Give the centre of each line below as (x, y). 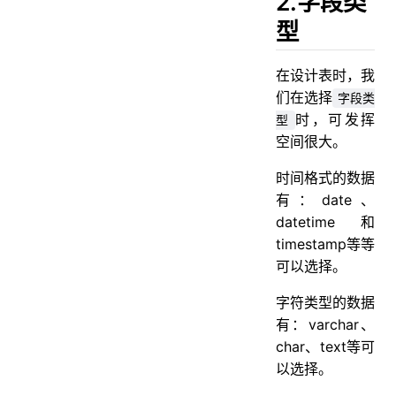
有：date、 (325, 200)
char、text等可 (325, 347)
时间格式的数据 (325, 178)
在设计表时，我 (325, 76)
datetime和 (325, 222)
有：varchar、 (325, 325)
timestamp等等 (325, 244)
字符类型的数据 (325, 303)
